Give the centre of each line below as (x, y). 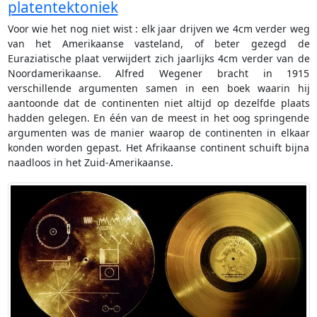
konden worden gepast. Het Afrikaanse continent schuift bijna (158, 148)
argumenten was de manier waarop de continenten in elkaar (158, 133)
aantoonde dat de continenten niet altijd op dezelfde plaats (158, 103)
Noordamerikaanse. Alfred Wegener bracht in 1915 (158, 74)
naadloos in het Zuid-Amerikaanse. (90, 163)
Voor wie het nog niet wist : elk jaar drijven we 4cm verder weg (158, 29)
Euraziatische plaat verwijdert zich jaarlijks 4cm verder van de (158, 59)
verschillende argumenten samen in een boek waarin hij (158, 88)
